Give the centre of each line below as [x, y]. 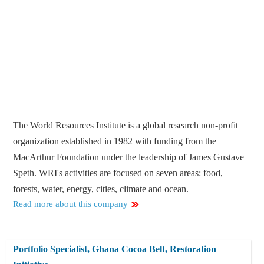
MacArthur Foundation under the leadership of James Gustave [129, 157]
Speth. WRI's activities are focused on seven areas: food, [118, 173]
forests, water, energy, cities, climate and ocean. [101, 189]
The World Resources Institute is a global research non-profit [126, 126]
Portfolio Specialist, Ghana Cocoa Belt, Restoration [115, 249]
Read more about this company [71, 204]
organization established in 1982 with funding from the [115, 141]
